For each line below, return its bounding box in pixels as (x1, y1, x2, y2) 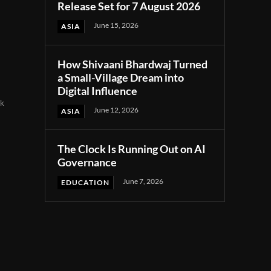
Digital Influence (57, 84, 138, 98)
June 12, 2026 (94, 105, 139, 115)
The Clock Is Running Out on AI (57, 142, 206, 156)
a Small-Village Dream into (57, 71, 184, 85)
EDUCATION (61, 178, 110, 188)
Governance (57, 155, 117, 169)
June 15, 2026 (94, 21, 139, 30)
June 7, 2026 (123, 177, 164, 186)
